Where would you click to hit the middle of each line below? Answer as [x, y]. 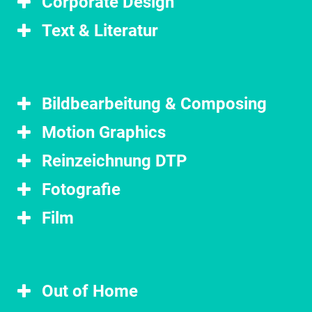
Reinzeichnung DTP [114, 161]
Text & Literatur [100, 31]
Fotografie [81, 189]
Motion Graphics [104, 132]
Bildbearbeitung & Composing [154, 104]
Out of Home [90, 291]
